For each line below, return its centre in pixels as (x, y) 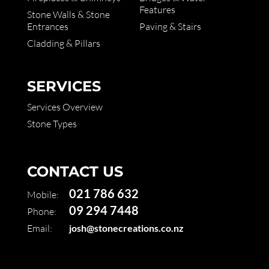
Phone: (41, 212)
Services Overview (65, 107)
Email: (39, 228)
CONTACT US (75, 172)
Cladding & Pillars (63, 43)
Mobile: (43, 195)
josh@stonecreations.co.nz (126, 228)
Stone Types (52, 124)
